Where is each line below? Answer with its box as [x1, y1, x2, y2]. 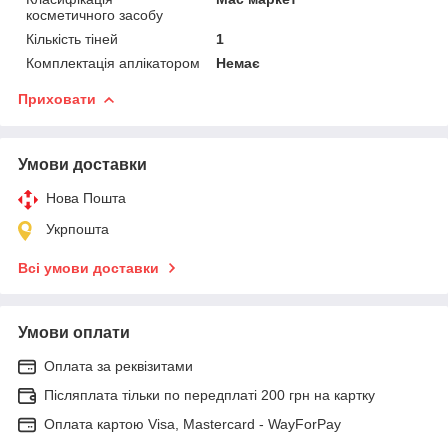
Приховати [18, 90, 96, 107]
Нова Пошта [46, 189, 126, 206]
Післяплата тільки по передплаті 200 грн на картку [44, 386, 375, 403]
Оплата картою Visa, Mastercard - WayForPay [44, 415, 341, 432]
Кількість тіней [26, 30, 118, 47]
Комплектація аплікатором [26, 54, 200, 71]
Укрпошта [46, 220, 109, 237]
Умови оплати [18, 323, 130, 341]
